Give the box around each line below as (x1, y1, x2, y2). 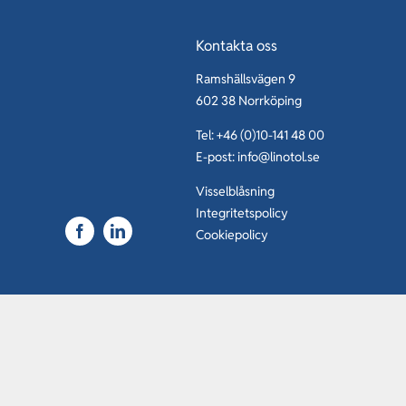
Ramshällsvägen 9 (196, 71, 295, 88)
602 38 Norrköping (196, 92, 302, 110)
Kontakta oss (196, 36, 277, 56)
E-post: (196, 149, 237, 166)
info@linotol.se (237, 149, 320, 166)
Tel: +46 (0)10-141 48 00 (196, 127, 324, 144)
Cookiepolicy (196, 227, 268, 244)
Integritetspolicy (196, 205, 288, 222)
